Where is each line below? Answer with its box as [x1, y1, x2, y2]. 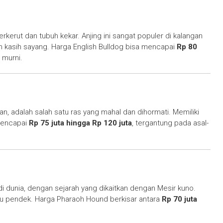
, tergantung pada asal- [132, 118, 209, 128]
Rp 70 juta [162, 195, 197, 204]
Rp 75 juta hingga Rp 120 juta [29, 118, 132, 128]
